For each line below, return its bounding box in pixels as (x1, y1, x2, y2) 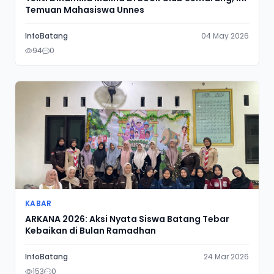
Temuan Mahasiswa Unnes (25, 4, 144, 16)
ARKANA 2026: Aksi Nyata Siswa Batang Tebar (25, 213, 229, 225)
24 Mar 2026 (204, 251, 249, 262)
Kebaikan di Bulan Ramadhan (25, 224, 156, 237)
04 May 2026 (201, 31, 249, 41)
